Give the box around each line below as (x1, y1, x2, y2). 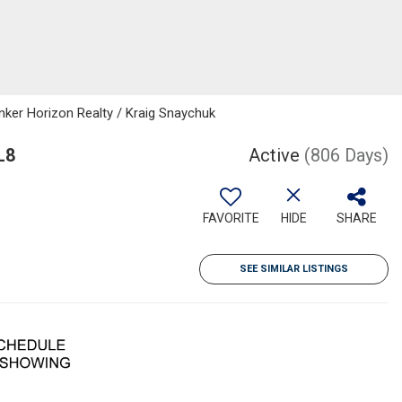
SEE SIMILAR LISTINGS (240, 263, 348, 275)
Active (249, 144, 300, 166)
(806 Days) (304, 144, 389, 166)
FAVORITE (202, 211, 259, 225)
